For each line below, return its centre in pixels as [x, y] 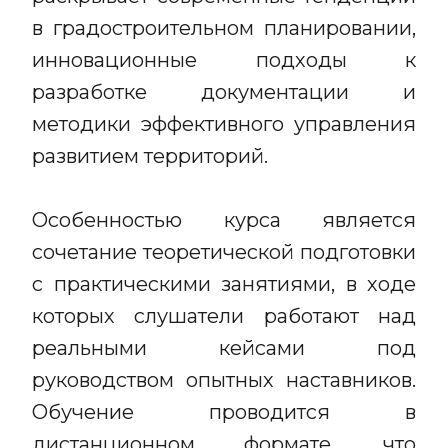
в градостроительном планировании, [224, 28]
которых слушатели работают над [224, 316]
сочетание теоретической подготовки [224, 252]
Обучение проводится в [224, 412]
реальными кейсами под [224, 348]
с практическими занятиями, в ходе [224, 284]
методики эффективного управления [224, 124]
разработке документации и [224, 92]
